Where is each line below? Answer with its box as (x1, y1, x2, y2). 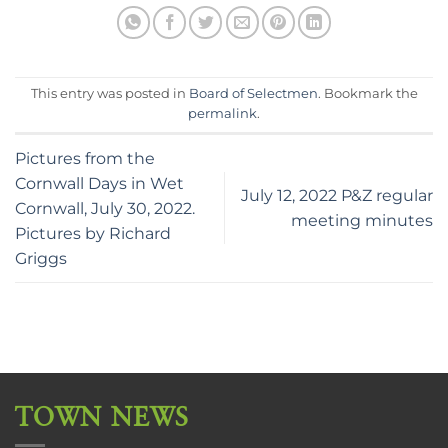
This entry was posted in (30, 85, 189, 101)
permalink (188, 105, 257, 121)
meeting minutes (291, 211, 433, 231)
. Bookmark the (317, 85, 418, 101)
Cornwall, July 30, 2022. (15, 198, 195, 218)
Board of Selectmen (188, 85, 318, 101)
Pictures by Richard (15, 223, 171, 243)
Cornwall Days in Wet (15, 173, 184, 193)
